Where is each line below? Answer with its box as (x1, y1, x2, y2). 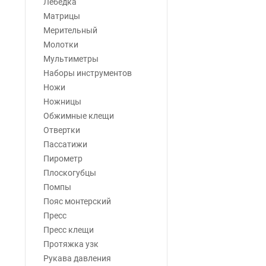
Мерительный (43, 26, 97, 35)
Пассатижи (43, 140, 87, 149)
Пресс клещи (43, 225, 94, 235)
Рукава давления (43, 254, 111, 263)
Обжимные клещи (43, 111, 114, 121)
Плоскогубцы (43, 168, 96, 178)
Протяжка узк (43, 239, 99, 249)
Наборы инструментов (43, 68, 132, 78)
